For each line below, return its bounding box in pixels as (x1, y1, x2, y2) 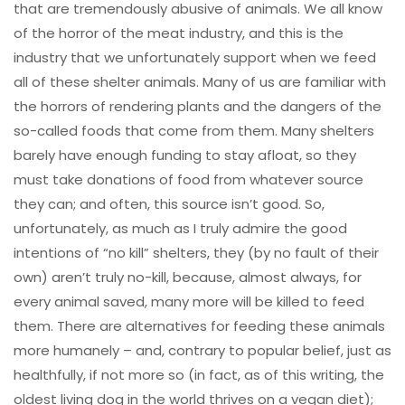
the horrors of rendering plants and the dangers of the (14, 97, 381, 117)
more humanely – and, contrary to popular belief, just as (14, 341, 391, 361)
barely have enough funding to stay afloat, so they (14, 146, 356, 165)
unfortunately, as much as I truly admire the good (14, 219, 347, 239)
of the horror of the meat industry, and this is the (14, 24, 344, 43)
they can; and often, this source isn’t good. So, (14, 194, 325, 214)
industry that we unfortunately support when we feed (14, 48, 376, 68)
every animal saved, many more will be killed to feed (14, 292, 364, 312)
